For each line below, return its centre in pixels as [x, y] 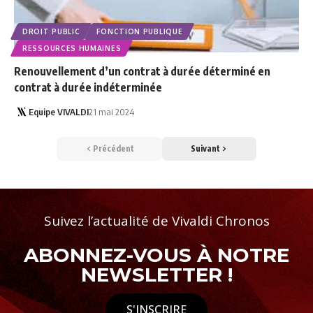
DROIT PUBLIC [51, 32]
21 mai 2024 [111, 112]
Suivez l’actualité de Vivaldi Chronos [156, 221]
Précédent [114, 149]
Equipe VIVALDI [58, 112]
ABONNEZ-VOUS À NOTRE [156, 255]
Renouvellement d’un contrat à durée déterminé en [142, 72]
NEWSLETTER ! [156, 275]
